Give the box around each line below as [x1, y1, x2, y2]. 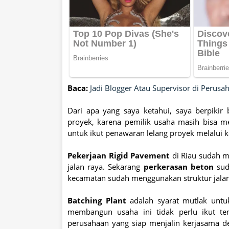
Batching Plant [67, 195, 126, 206]
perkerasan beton [143, 162, 214, 172]
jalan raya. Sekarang [67, 162, 144, 172]
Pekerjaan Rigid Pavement [67, 150, 170, 161]
